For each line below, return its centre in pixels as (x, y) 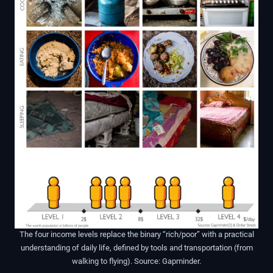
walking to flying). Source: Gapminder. (136, 261)
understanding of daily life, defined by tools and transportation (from (136, 248)
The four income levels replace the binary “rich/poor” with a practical (136, 235)
